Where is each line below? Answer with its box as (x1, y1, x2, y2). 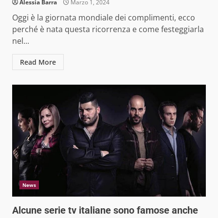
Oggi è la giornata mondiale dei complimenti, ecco (12, 12, 195, 23)
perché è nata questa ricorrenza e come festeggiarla (12, 24, 204, 35)
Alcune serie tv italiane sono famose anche (12, 204, 198, 217)
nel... (12, 36, 29, 47)
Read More (20, 57, 56, 67)
